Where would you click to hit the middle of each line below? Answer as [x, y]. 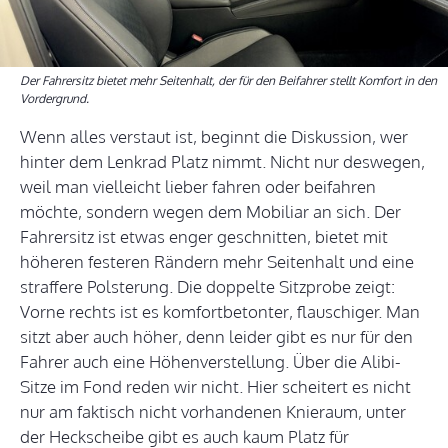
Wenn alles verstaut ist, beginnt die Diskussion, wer [214, 137]
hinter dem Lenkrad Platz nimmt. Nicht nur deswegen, [222, 162]
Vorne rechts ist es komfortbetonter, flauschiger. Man [220, 312]
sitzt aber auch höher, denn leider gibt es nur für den [216, 337]
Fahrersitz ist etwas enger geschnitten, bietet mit [204, 237]
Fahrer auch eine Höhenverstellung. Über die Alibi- [210, 362]
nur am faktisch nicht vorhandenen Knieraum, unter [213, 412]
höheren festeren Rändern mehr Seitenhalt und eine [217, 262]
